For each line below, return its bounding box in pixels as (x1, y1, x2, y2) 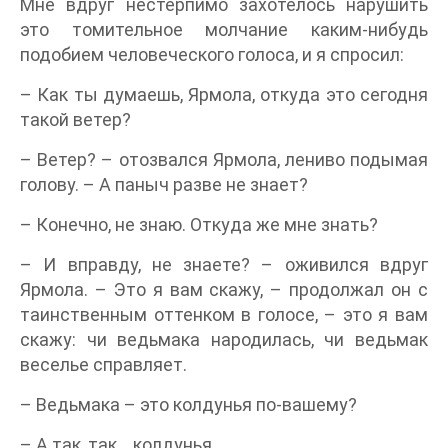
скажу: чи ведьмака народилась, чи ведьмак (20, 329, 428, 350)
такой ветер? (20, 109, 131, 130)
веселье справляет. (20, 354, 187, 375)
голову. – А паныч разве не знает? (20, 174, 308, 195)
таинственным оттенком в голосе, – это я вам (20, 304, 428, 325)
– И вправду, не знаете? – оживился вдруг (20, 254, 428, 275)
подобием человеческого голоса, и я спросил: (20, 44, 404, 65)
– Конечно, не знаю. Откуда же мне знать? (20, 214, 378, 235)
